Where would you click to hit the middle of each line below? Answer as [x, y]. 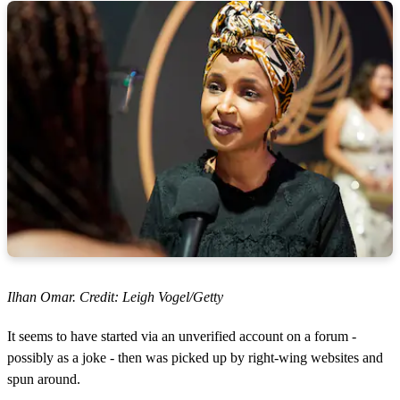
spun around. [44, 379]
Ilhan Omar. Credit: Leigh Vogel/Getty [115, 296]
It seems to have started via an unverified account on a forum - [182, 336]
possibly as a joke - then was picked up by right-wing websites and [195, 357]
